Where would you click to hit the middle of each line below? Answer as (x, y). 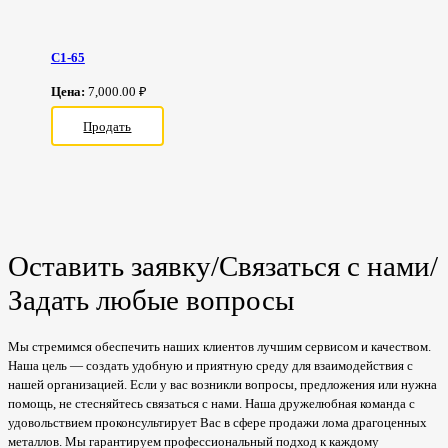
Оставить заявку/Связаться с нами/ (223, 267)
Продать (107, 126)
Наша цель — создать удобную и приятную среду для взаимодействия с (210, 366)
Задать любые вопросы (151, 301)
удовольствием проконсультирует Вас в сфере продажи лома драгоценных (217, 423)
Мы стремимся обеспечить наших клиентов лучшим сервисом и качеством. (219, 347)
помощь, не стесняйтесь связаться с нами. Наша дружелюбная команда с (211, 404)
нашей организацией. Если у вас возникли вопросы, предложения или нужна (222, 385)
